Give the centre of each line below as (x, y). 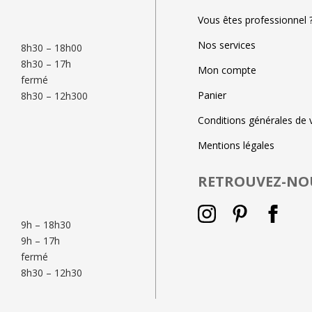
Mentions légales (236, 145)
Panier (212, 95)
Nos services (227, 45)
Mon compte (227, 70)
